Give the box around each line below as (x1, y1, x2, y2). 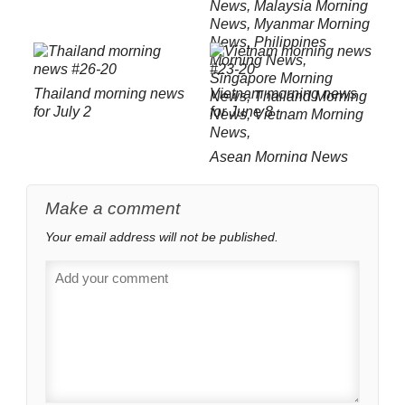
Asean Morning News (209, 149, 348, 165)
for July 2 (33, 104, 91, 120)
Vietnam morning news (209, 86, 357, 102)
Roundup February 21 (209, 167, 351, 184)
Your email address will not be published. (45, 230, 278, 245)
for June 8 (209, 104, 273, 120)
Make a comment (45, 199, 180, 219)
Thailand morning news (33, 86, 184, 102)
